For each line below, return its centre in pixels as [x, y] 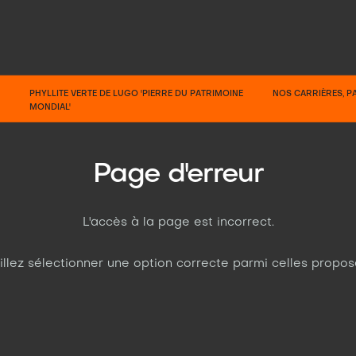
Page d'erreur [178, 175]
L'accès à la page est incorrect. [178, 222]
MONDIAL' [50, 107]
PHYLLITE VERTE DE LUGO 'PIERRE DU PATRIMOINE [137, 94]
